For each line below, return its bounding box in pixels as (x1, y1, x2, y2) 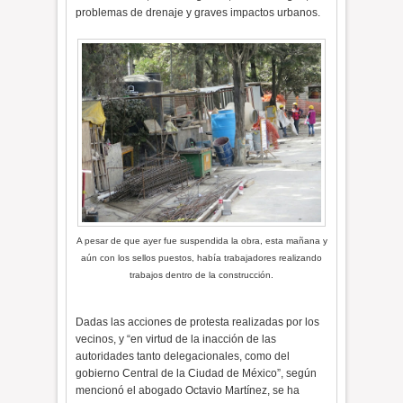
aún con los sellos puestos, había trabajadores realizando (81, 253, 322, 263)
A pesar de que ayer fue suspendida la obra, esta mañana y (76, 236, 327, 246)
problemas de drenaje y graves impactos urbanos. (76, 6, 321, 19)
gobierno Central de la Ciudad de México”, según (76, 367, 318, 380)
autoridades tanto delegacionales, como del (76, 350, 291, 363)
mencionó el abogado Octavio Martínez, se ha (76, 384, 300, 397)
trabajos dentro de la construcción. (130, 270, 273, 280)
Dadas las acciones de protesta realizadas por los (76, 316, 320, 328)
